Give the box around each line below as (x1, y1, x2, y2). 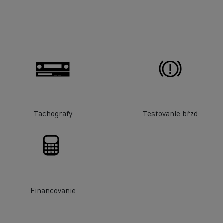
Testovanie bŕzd (142, 108, 198, 119)
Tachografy (33, 108, 72, 119)
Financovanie (30, 184, 76, 195)
